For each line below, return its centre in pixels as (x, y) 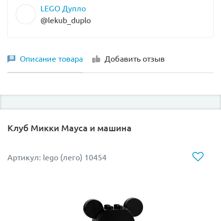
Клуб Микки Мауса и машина (70, 128)
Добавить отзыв (135, 58)
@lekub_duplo (66, 20)
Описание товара (51, 58)
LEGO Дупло (63, 8)
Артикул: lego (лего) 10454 (57, 157)
